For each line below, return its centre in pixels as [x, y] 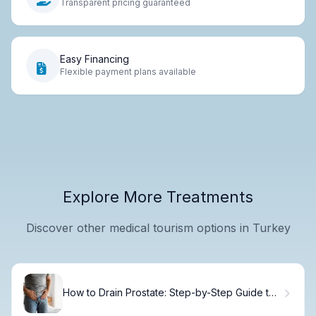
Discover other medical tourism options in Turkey [158, 227]
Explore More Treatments [158, 196]
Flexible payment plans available [128, 72]
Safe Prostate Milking [112, 305]
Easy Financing [95, 59]
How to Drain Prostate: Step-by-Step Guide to [169, 293]
